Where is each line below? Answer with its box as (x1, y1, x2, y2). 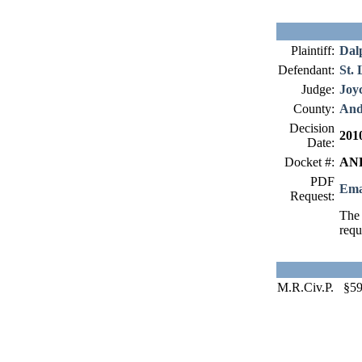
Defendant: (278, 63, 335, 77)
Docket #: (284, 155, 335, 169)
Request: (290, 189, 335, 203)
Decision (289, 121, 335, 135)
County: (293, 102, 335, 116)
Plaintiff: (291, 44, 335, 57)
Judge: (301, 82, 335, 96)
